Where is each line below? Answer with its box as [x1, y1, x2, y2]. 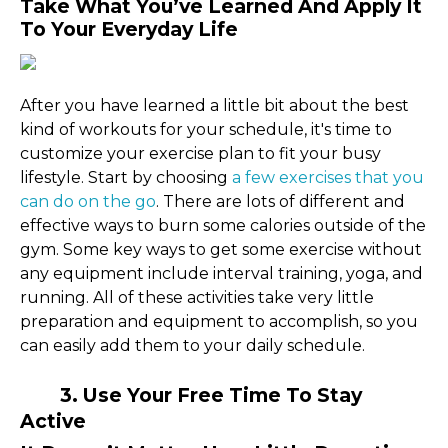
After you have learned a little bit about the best [20, 95, 409, 115]
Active [20, 408, 86, 433]
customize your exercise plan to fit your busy [20, 143, 381, 163]
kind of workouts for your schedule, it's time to [20, 119, 392, 139]
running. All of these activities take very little [20, 287, 374, 307]
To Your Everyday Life [20, 16, 238, 41]
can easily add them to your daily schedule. [20, 335, 365, 355]
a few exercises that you [232, 167, 424, 187]
